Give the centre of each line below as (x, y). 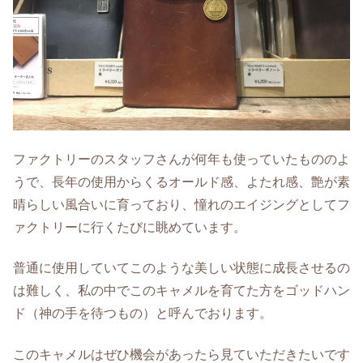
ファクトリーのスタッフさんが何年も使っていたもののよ (181, 159)
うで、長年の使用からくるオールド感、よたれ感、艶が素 (181, 182)
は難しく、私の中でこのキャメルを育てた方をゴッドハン (181, 291)
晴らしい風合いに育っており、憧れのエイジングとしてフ (181, 205)
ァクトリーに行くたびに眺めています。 (130, 227)
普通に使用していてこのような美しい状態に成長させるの (181, 268)
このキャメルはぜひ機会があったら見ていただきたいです (181, 354)
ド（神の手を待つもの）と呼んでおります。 (143, 314)
